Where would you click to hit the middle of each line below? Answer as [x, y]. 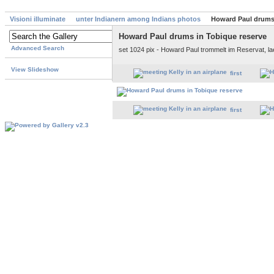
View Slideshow [35, 70]
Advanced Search [38, 48]
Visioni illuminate [38, 19]
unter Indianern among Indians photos [138, 19]
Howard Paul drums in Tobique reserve [193, 37]
